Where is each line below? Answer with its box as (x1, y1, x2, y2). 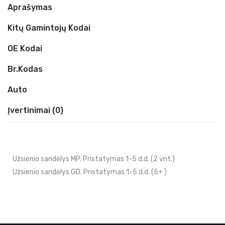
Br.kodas (8, 64, 43, 74)
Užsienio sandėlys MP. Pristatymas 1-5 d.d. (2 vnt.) (13, 155, 175, 163)
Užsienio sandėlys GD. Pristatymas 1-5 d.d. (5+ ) (13, 168, 167, 176)
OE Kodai (8, 44, 42, 53)
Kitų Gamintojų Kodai (8, 23, 90, 33)
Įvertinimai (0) (8, 105, 63, 115)
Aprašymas (8, 3, 52, 12)
